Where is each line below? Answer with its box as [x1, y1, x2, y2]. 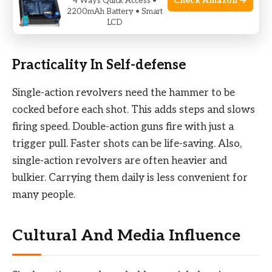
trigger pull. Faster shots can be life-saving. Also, [12, 138, 242, 151]
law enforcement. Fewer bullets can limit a [12, 5, 213, 18]
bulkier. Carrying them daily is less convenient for [12, 172, 248, 185]
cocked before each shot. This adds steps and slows [12, 104, 255, 117]
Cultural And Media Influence [12, 226, 240, 245]
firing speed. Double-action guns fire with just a [12, 121, 234, 134]
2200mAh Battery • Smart [66, 7, 163, 16]
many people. [12, 189, 75, 202]
